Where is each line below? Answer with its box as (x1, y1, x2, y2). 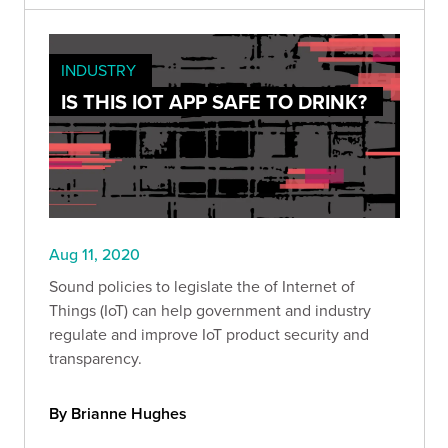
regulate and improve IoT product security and (49, 323, 369, 346)
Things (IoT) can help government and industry (49, 299, 371, 322)
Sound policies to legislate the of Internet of (49, 275, 355, 298)
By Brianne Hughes (49, 402, 187, 426)
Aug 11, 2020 (49, 243, 140, 266)
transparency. (49, 347, 142, 370)
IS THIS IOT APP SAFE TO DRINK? (61, 86, 367, 116)
